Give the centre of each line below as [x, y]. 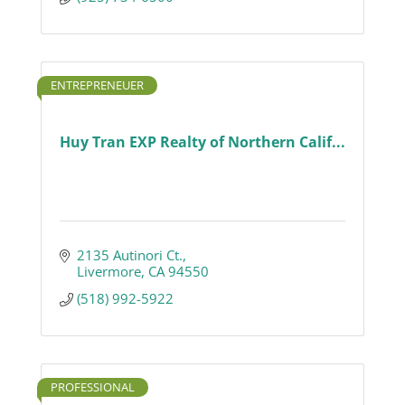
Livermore [108, 272]
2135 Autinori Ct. [129, 255]
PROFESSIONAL [93, 387]
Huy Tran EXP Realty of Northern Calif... [202, 141]
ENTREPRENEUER [97, 85]
